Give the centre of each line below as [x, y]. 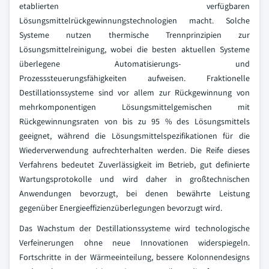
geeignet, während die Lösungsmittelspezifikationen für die [134, 136]
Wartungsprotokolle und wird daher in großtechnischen [134, 179]
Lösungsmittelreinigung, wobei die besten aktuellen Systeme [134, 49]
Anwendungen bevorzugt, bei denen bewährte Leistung [134, 193]
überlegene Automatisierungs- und [134, 64]
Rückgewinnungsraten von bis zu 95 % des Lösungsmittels [134, 121]
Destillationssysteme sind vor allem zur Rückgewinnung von [134, 92]
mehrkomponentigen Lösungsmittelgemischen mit [134, 107]
